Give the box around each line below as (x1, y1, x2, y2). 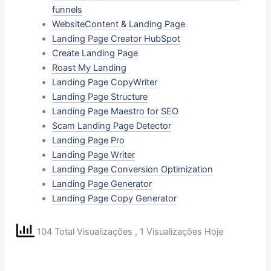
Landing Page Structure (52, 91, 148, 102)
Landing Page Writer (52, 149, 135, 160)
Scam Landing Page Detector (52, 120, 172, 131)
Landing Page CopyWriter (52, 76, 158, 88)
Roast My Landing (52, 62, 127, 73)
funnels (52, 4, 83, 15)
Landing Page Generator (52, 178, 152, 189)
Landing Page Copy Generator (52, 192, 177, 204)
